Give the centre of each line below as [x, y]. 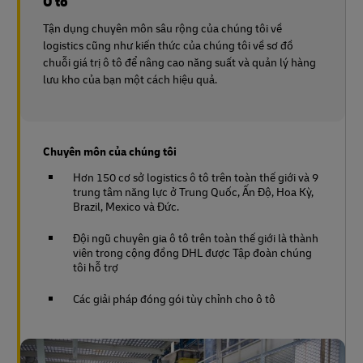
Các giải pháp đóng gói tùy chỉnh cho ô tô [174, 299]
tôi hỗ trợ [96, 267]
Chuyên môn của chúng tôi [110, 151]
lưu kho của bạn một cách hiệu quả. [130, 79]
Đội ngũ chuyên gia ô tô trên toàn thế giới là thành [196, 238]
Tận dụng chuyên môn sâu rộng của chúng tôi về [162, 28]
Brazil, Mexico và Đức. [126, 206]
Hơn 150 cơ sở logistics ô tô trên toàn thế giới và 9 [196, 177]
